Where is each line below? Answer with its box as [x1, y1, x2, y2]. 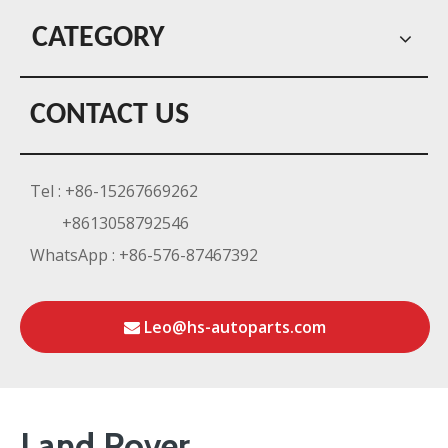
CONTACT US [30, 100, 189, 131]
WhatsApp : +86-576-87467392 [30, 244, 258, 266]
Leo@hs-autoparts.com [140, 316, 326, 338]
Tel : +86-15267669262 [30, 180, 198, 202]
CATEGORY [32, 23, 165, 54]
